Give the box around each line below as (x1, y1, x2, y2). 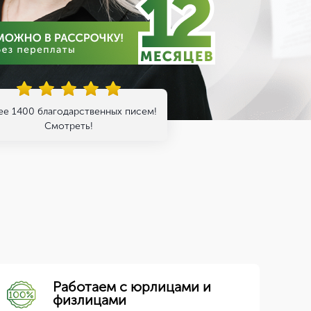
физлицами (53, 292, 127, 308)
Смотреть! (44, 120, 93, 132)
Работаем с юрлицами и (53, 278, 212, 295)
